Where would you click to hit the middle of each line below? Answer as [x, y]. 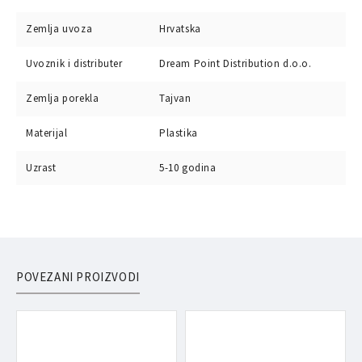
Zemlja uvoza [59, 29]
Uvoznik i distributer [74, 63]
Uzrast [41, 168]
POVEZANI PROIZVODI [78, 277]
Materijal [47, 133]
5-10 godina [188, 168]
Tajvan [175, 98]
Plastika [179, 133]
